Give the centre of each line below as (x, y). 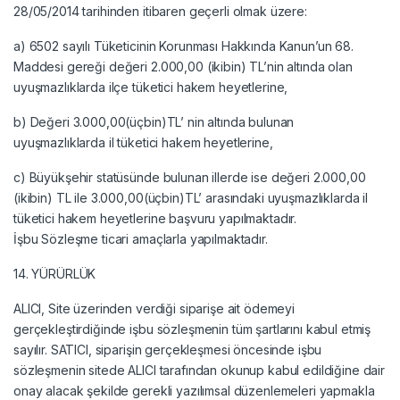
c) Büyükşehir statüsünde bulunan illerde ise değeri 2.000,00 (190, 177)
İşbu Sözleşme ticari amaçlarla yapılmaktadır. (141, 238)
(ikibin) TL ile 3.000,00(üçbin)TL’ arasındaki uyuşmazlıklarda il (191, 197)
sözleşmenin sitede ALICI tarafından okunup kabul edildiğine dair (200, 370)
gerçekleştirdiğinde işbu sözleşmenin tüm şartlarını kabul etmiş (192, 329)
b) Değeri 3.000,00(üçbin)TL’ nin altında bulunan (154, 121)
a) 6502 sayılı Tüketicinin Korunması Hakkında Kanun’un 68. (183, 46)
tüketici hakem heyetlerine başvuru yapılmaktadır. (155, 218)
